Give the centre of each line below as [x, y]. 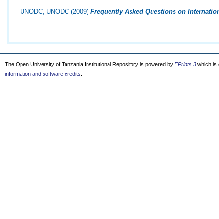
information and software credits [43, 74]
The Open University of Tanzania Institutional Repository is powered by [90, 64]
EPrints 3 [185, 64]
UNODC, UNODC [45, 12]
